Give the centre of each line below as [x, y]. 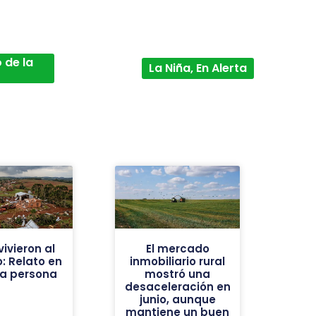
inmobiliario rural [178, 261]
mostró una [178, 274]
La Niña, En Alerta [197, 68]
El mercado [177, 249]
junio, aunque [177, 299]
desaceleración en [177, 287]
